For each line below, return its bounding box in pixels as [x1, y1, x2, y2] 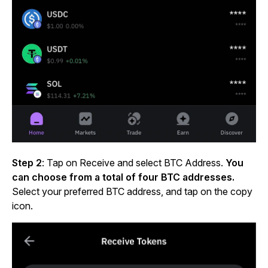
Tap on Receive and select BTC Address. [47, 157, 226, 169]
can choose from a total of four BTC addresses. [12, 171, 234, 184]
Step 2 [12, 157, 42, 169]
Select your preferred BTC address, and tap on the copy [12, 185, 252, 198]
